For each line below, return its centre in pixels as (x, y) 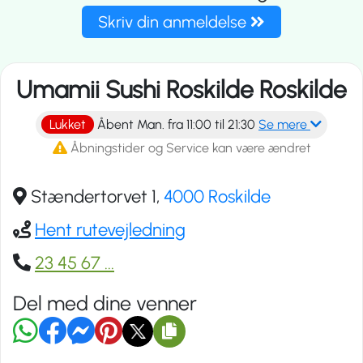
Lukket (68, 125)
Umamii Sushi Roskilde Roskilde (181, 90)
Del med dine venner (105, 303)
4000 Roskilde (217, 196)
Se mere (284, 125)
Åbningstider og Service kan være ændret (189, 148)
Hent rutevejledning (110, 229)
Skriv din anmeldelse (174, 22)
